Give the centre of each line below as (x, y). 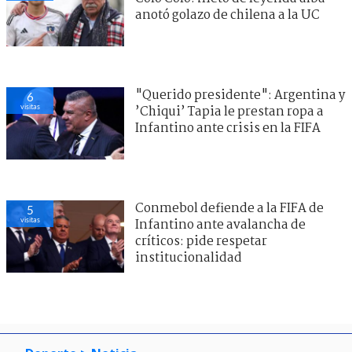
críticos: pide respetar (201, 241)
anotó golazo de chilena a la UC (227, 15)
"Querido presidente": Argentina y (240, 95)
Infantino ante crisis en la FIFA (228, 128)
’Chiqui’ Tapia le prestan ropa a (229, 112)
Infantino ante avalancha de (220, 225)
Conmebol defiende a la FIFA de (229, 208)
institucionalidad (189, 258)
